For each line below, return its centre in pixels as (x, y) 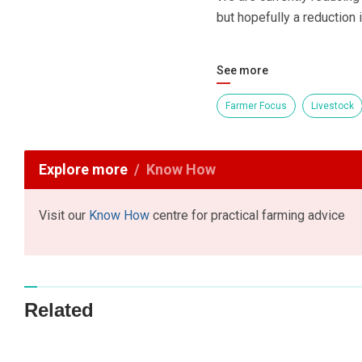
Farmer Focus (256, 105)
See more (242, 70)
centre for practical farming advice (247, 215)
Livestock (332, 105)
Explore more (83, 169)
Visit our (64, 215)
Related (59, 310)
